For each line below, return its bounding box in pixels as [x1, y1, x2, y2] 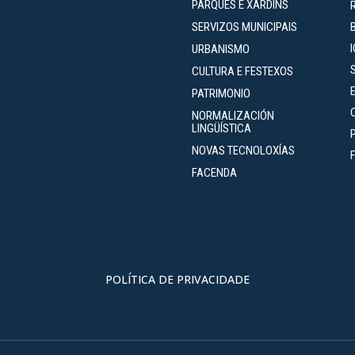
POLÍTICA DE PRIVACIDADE [105, 271, 250, 287]
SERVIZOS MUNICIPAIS [191, 19, 297, 34]
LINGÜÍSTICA [191, 120, 251, 136]
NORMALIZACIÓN [191, 108, 274, 123]
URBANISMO [191, 41, 250, 56]
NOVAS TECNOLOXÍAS [191, 143, 295, 158]
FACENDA [191, 165, 237, 180]
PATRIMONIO [191, 86, 250, 101]
